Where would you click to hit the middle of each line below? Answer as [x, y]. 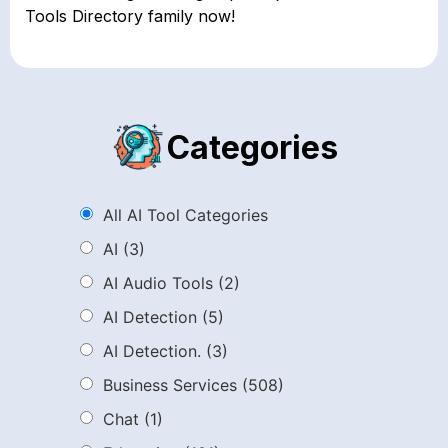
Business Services [170, 385]
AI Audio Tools [158, 283]
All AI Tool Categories [185, 215]
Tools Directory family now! [130, 15]
